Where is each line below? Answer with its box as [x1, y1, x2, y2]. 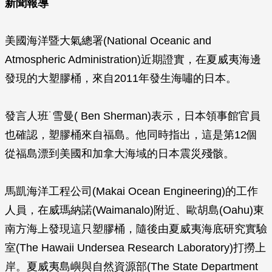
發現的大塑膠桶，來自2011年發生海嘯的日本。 [5, 72, 237, 84]
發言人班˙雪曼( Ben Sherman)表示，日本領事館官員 [5, 110, 260, 122]
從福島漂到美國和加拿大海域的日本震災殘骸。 [5, 148, 234, 160]
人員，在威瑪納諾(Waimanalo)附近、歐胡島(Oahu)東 [5, 204, 264, 216]
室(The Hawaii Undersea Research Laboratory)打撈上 [5, 242, 266, 254]
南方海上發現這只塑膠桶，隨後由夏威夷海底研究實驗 [5, 223, 267, 235]
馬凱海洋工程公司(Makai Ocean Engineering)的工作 [5, 185, 258, 197]
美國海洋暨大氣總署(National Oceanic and [5, 35, 211, 47]
